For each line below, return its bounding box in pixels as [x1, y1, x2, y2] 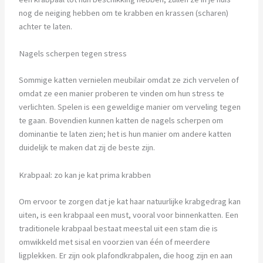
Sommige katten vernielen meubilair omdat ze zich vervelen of [18, 75, 239, 86]
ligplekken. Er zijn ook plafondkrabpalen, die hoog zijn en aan [18, 249, 232, 261]
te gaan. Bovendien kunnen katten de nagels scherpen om [18, 115, 223, 126]
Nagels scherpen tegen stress [18, 48, 127, 59]
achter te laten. [18, 21, 72, 32]
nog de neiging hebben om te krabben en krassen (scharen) [18, 8, 228, 19]
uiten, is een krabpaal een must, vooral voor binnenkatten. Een [18, 209, 238, 220]
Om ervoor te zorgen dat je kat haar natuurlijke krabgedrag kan [18, 195, 241, 207]
